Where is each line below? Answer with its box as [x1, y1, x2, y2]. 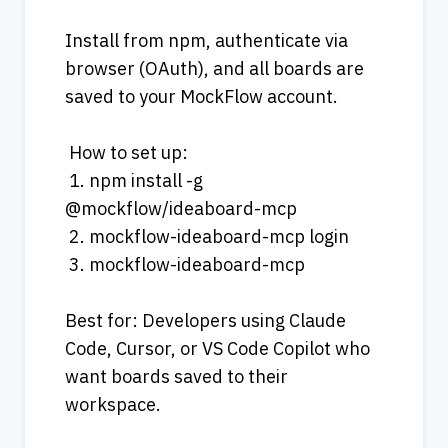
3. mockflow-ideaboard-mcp [65, 252, 305, 276]
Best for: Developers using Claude [65, 308, 346, 332]
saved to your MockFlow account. [65, 84, 338, 108]
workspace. [65, 392, 161, 416]
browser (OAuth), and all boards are [65, 56, 364, 80]
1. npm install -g [65, 168, 203, 192]
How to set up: [65, 140, 188, 164]
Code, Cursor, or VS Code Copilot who [65, 336, 370, 360]
